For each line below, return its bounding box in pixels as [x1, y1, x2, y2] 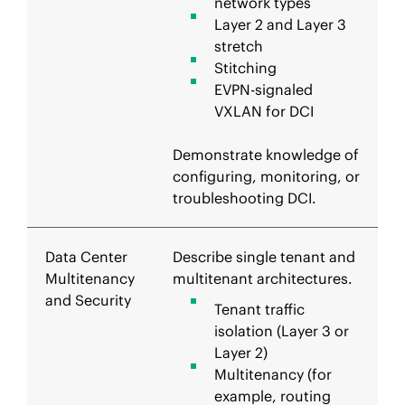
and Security [45, 291, 131, 309]
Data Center [45, 248, 127, 266]
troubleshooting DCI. [173, 189, 316, 207]
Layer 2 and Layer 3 [214, 15, 346, 33]
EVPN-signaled [214, 80, 313, 99]
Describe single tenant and [173, 248, 355, 266]
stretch [214, 37, 263, 55]
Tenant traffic [214, 300, 305, 318]
